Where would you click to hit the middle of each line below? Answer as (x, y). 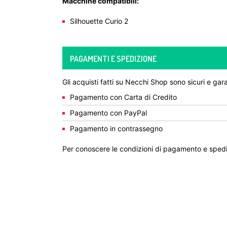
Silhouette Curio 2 (99, 21)
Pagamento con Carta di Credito (123, 97)
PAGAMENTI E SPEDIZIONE (113, 59)
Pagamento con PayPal (108, 113)
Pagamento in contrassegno (116, 128)
